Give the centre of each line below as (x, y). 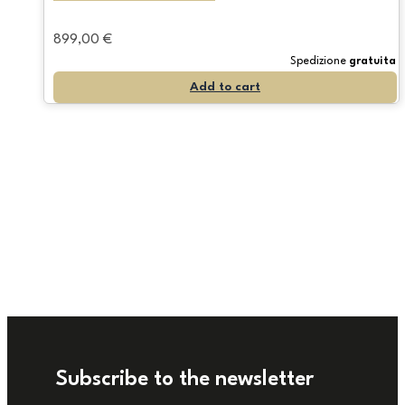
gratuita (372, 62)
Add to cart (225, 87)
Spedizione (320, 62)
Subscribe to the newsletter (185, 380)
